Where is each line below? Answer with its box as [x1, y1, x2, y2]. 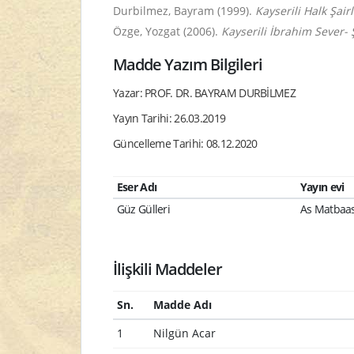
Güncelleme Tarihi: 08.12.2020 [113, 136, 258, 151]
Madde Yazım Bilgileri [113, 54, 263, 75]
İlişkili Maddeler [113, 258, 223, 280]
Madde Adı [153, 297, 212, 312]
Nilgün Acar [153, 326, 216, 341]
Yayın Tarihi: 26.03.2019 [113, 111, 226, 126]
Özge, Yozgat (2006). [113, 24, 221, 39]
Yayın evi [299, 179, 345, 194]
